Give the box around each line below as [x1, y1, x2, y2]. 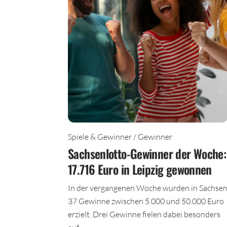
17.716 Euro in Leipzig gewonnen [68, 164, 212, 182]
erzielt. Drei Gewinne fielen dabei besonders [68, 213, 220, 223]
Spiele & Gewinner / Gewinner [68, 135, 172, 145]
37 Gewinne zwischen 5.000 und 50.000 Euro [68, 200, 224, 210]
